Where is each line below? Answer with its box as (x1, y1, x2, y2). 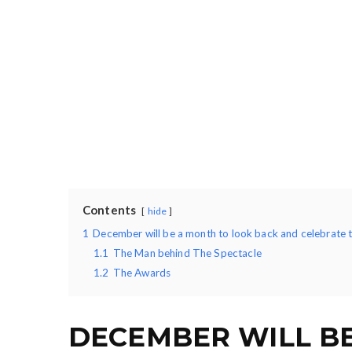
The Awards (112, 266, 171, 280)
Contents (82, 203, 137, 218)
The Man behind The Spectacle (112, 247, 262, 260)
